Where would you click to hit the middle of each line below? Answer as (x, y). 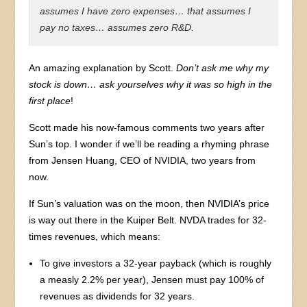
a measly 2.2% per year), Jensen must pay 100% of (152, 279)
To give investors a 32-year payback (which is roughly (156, 263)
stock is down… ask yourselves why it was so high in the (151, 84)
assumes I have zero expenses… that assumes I (146, 11)
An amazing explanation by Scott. (103, 67)
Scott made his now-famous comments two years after (147, 127)
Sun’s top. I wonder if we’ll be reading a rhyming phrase (149, 144)
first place (50, 100)
